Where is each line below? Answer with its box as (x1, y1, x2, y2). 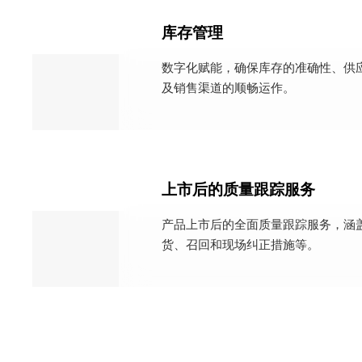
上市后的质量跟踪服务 (161, 183, 315, 199)
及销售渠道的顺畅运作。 (161, 79, 295, 95)
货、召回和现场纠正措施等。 (161, 236, 319, 252)
